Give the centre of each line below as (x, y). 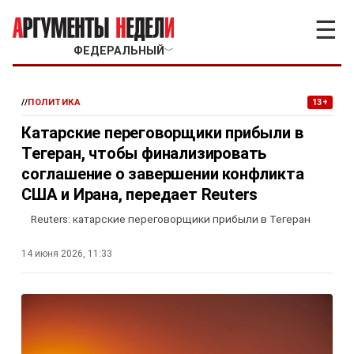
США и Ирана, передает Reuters (140, 194)
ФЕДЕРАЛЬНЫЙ (119, 51)
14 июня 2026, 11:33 (67, 254)
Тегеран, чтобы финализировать (144, 153)
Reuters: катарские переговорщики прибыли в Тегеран (171, 219)
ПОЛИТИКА (55, 102)
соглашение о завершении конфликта (163, 174)
